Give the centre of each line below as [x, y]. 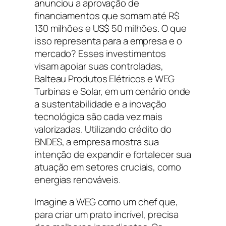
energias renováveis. [77, 180]
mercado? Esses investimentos [100, 54]
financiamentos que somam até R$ [107, 16]
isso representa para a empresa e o [108, 41]
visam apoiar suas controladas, [99, 66]
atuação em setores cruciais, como [108, 167]
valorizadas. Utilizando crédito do [103, 129]
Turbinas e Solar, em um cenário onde [112, 92]
